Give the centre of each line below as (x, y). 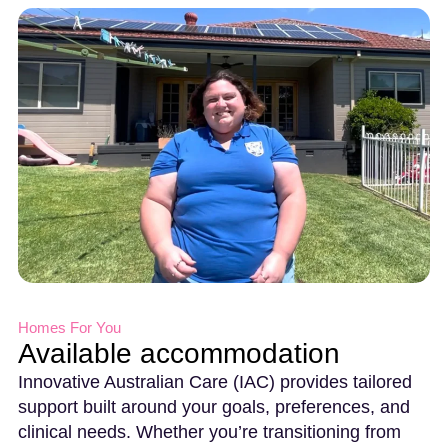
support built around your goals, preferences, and (214, 406)
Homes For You (69, 327)
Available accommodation (179, 353)
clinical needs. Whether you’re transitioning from (209, 431)
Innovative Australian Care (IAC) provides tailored (215, 381)
